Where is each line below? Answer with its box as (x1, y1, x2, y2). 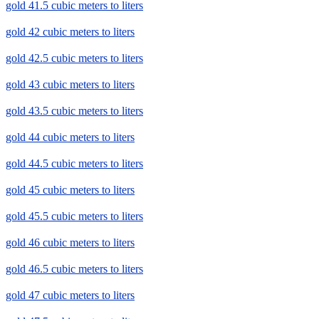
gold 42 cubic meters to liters (6, 26, 135, 38)
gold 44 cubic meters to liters (6, 131, 135, 144)
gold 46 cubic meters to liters (6, 236, 135, 249)
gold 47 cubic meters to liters (6, 289, 135, 302)
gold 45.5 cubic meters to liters (6, 210, 143, 223)
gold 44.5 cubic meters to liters (6, 157, 143, 170)
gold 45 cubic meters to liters (6, 184, 135, 197)
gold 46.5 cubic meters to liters (6, 263, 143, 276)
